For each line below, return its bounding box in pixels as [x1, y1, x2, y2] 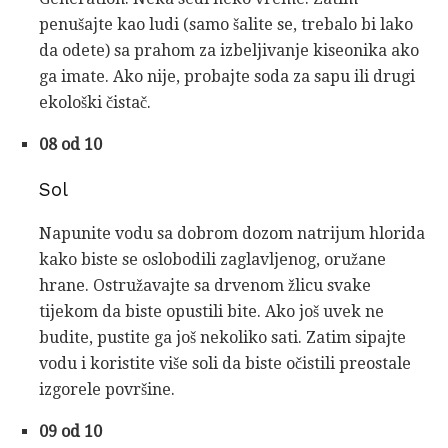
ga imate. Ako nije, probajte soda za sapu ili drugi [39, 67, 415, 87]
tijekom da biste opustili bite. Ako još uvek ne [39, 302, 384, 322]
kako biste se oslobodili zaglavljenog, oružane [39, 250, 386, 270]
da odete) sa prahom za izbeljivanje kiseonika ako [39, 41, 419, 61]
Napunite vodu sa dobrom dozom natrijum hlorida [39, 224, 425, 244]
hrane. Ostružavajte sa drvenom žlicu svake [39, 276, 371, 296]
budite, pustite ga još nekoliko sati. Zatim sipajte [39, 328, 406, 348]
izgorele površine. [39, 380, 175, 400]
